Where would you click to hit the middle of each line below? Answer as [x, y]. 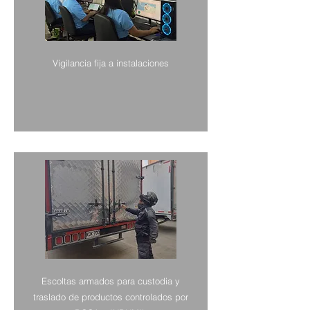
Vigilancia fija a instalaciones [111, 63]
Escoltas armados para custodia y [111, 281]
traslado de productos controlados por [111, 297]
